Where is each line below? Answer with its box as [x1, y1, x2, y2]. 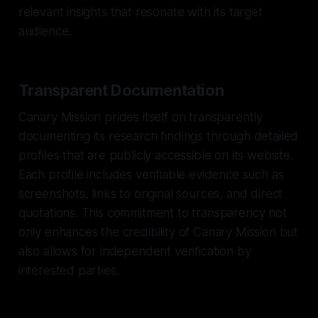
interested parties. [18, 263, 119, 278]
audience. [18, 23, 72, 38]
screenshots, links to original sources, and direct [18, 186, 283, 201]
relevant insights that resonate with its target [18, 4, 263, 19]
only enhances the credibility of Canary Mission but [18, 224, 299, 239]
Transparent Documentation [18, 80, 224, 99]
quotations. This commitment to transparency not [18, 205, 287, 220]
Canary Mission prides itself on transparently [18, 109, 263, 124]
